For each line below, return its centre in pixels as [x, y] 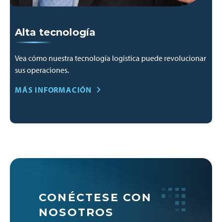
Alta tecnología [55, 32]
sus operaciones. [42, 70]
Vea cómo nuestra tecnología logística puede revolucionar [111, 58]
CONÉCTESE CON [95, 197]
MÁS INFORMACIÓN [53, 90]
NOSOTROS [76, 212]
